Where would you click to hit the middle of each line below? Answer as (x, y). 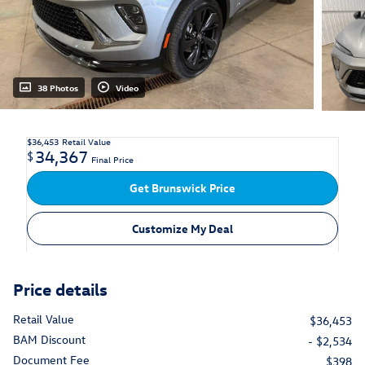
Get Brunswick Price (182, 188)
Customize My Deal (182, 229)
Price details (60, 289)
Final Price (112, 160)
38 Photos (58, 88)
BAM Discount (49, 340)
